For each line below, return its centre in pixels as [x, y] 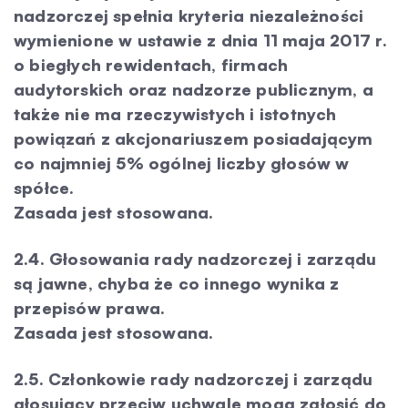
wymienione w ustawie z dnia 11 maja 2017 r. [201, 40]
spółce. [44, 188]
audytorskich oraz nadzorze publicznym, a [194, 89]
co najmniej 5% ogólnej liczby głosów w [182, 163]
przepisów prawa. [90, 308]
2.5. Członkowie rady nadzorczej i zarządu [194, 379]
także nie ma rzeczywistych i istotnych [175, 114]
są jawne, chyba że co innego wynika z [177, 283]
